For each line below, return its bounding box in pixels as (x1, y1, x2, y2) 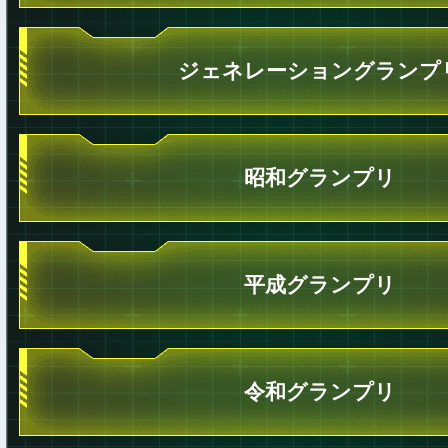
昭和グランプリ (244, 163, 396, 192)
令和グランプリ (244, 377, 396, 406)
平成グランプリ (244, 270, 396, 299)
